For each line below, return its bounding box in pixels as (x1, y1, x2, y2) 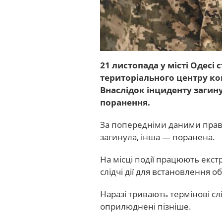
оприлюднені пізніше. (100, 201, 191, 212)
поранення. (100, 97, 150, 108)
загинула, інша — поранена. (100, 131, 215, 143)
